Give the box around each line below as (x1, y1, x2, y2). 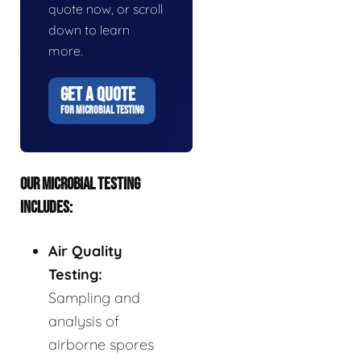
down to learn (48, 22, 130, 38)
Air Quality (48, 242, 122, 260)
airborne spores (48, 335, 154, 354)
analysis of (48, 312, 119, 330)
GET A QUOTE (60, 83, 135, 106)
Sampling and (48, 288, 140, 307)
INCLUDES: (20, 197, 73, 218)
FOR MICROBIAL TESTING (60, 103, 143, 117)
